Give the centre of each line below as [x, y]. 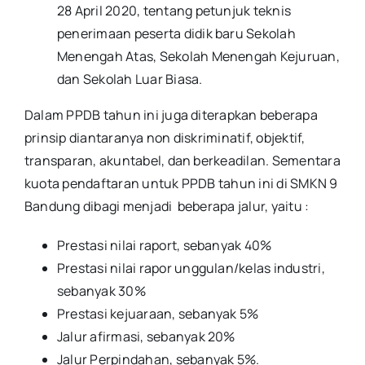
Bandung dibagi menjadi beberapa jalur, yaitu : [167, 207]
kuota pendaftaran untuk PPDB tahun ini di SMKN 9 [181, 184]
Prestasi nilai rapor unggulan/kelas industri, [191, 268]
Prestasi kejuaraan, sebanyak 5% [158, 314]
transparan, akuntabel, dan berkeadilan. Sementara [182, 161]
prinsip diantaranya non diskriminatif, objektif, [165, 138]
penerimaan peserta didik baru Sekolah [176, 34]
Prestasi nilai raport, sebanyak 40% [165, 246]
